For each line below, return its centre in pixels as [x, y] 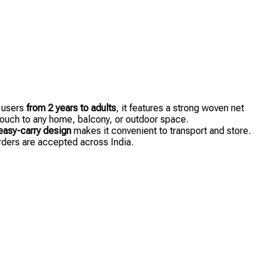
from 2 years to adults [71, 108]
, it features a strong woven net [180, 108]
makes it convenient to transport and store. [161, 131]
